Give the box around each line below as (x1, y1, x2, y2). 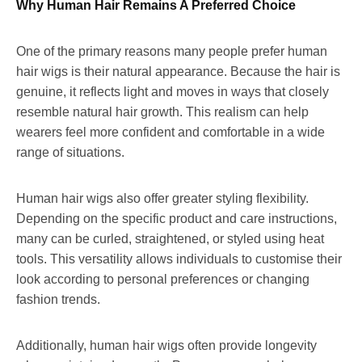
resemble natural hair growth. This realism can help (16, 104, 309, 119)
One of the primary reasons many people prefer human (16, 44, 327, 58)
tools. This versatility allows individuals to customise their (16, 251, 342, 266)
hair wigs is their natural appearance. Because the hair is (16, 64, 340, 78)
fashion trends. (16, 292, 100, 306)
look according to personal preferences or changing (16, 271, 309, 286)
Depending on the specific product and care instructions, (16, 211, 337, 225)
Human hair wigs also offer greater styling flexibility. (16, 191, 309, 205)
